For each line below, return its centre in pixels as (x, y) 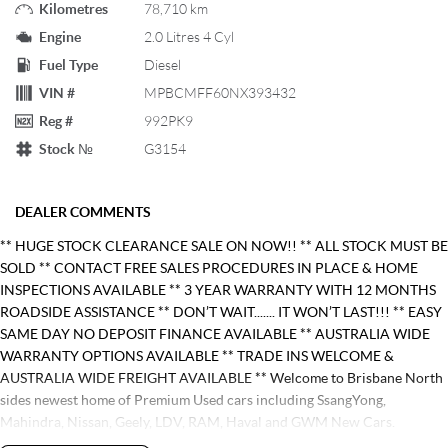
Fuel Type (68, 65)
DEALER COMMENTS (83, 212)
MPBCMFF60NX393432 (220, 93)
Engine (60, 37)
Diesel (162, 65)
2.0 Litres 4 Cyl (189, 37)
